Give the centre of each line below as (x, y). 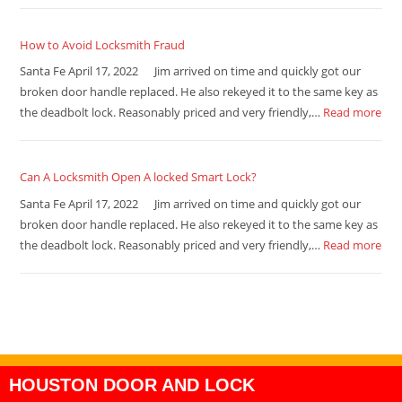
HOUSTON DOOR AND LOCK (132, 385)
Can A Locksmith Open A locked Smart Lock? (139, 177)
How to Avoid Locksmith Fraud (103, 44)
